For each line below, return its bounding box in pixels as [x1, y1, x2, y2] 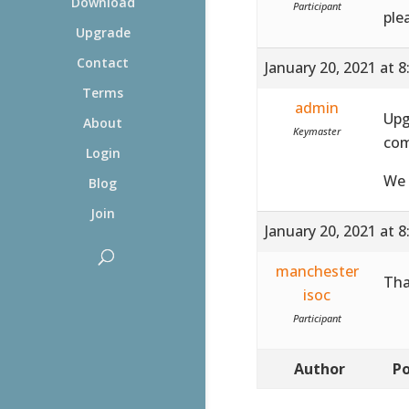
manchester [275, 260, 359, 281]
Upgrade [75, 24, 131, 41]
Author [293, 358, 345, 379]
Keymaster [293, 123, 341, 138]
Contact [77, 54, 129, 71]
